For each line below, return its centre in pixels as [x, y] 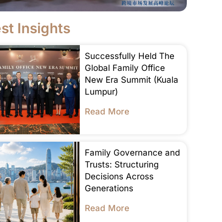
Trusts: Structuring [121, 164]
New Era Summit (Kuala [131, 80]
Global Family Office [125, 68]
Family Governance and [132, 152]
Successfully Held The [129, 56]
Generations [109, 188]
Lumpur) [101, 91]
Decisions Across [119, 176]
